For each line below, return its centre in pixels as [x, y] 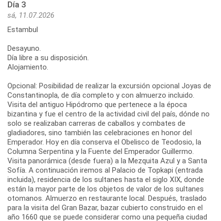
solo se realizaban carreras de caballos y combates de [96, 123]
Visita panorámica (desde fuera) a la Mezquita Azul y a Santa [107, 161]
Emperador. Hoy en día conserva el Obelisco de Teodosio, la [104, 142]
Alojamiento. [28, 67]
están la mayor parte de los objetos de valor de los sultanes [106, 189]
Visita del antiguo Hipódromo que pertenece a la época [97, 104]
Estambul [23, 29]
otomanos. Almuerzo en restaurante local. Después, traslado [107, 198]
